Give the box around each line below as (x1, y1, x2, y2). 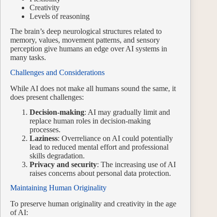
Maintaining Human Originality (10, 184, 107, 192)
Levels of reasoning (30, 12, 90, 21)
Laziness (30, 134, 58, 142)
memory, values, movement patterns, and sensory (10, 36, 160, 45)
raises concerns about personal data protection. (30, 169, 171, 177)
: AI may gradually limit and (84, 108, 170, 116)
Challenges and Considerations (10, 68, 105, 77)
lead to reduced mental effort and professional (30, 142, 169, 151)
